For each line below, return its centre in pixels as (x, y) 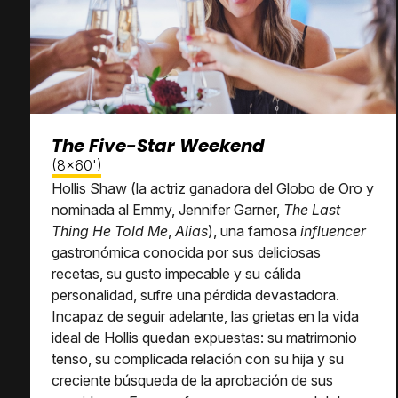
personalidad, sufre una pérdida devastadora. (195, 295)
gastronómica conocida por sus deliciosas (186, 252)
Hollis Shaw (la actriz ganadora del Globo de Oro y (213, 188)
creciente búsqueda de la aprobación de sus (192, 380)
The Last (312, 210)
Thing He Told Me (110, 231)
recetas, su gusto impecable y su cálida (176, 274)
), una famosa (254, 231)
